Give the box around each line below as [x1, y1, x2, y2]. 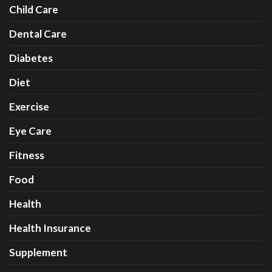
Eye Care [9, 124, 52, 137]
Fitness [9, 149, 44, 161]
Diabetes [9, 52, 53, 64]
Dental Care [9, 27, 67, 40]
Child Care [9, 3, 58, 16]
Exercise [9, 100, 49, 113]
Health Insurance [9, 222, 91, 234]
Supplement [9, 246, 67, 259]
